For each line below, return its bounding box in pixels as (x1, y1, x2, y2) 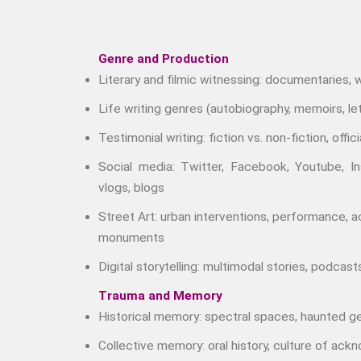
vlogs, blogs (98, 180, 164, 195)
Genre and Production (98, 51, 229, 66)
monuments (98, 230, 164, 245)
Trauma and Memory (98, 288, 222, 303)
